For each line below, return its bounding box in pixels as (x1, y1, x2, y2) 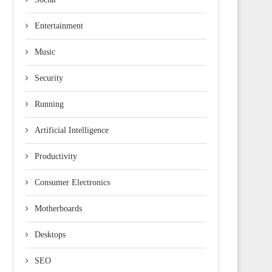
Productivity (35, 151, 77, 161)
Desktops (35, 229, 66, 239)
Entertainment (35, 21, 83, 30)
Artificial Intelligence (35, 125, 109, 135)
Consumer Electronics (35, 177, 110, 187)
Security (35, 73, 63, 83)
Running (35, 99, 64, 109)
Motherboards (35, 203, 82, 213)
